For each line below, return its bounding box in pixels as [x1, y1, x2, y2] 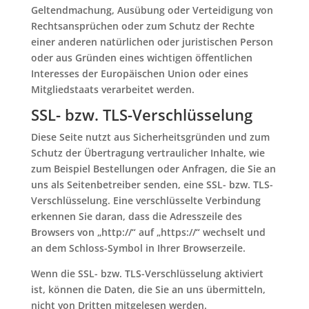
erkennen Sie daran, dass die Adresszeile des [30, 210, 242, 223]
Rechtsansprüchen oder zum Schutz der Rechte [30, 19, 255, 32]
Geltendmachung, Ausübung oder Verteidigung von [30, 3, 273, 17]
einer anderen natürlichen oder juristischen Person [30, 35, 273, 48]
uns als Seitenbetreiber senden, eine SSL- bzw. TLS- [30, 178, 273, 191]
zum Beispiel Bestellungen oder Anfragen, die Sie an [30, 162, 276, 175]
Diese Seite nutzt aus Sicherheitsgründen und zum [30, 130, 270, 143]
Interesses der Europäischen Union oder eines [30, 67, 248, 80]
